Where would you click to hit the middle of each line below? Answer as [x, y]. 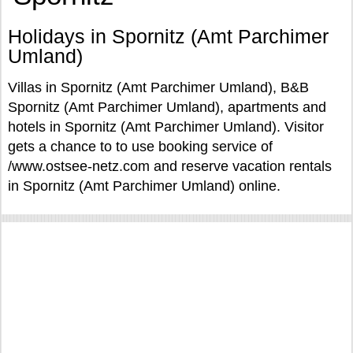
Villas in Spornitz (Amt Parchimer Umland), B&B [158, 87]
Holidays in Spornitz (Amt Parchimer [168, 36]
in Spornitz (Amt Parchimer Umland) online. [144, 186]
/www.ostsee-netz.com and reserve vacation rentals [170, 166]
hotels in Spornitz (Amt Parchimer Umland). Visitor [166, 127]
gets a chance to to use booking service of [140, 147]
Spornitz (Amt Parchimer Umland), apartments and [167, 107]
